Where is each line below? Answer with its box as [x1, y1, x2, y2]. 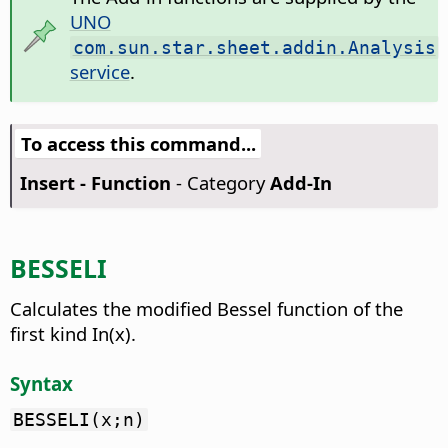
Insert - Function [19, 170, 171, 196]
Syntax [10, 370, 73, 396]
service [69, 59, 130, 85]
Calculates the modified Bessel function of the [10, 295, 403, 321]
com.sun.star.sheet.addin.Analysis [72, 37, 436, 59]
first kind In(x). [10, 320, 136, 346]
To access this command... [20, 131, 256, 157]
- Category [170, 170, 270, 196]
